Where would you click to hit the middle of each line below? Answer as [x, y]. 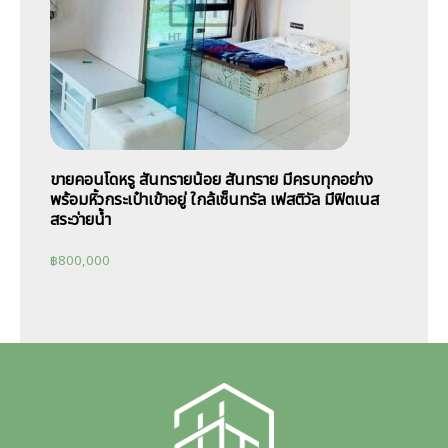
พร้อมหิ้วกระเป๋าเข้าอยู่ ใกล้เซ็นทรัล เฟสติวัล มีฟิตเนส [214, 199]
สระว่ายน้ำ [80, 219]
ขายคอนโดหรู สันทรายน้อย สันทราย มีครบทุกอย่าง [211, 179]
